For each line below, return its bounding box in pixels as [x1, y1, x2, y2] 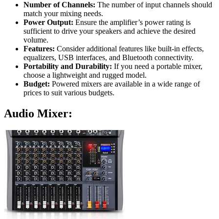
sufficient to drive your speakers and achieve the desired [23, 27, 196, 36]
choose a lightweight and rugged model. [23, 71, 147, 80]
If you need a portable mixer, [112, 62, 202, 71]
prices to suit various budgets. [23, 88, 114, 97]
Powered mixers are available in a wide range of [50, 80, 200, 88]
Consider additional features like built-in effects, [55, 44, 204, 53]
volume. [23, 36, 48, 44]
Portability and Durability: [23, 62, 112, 71]
